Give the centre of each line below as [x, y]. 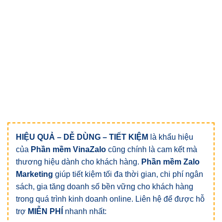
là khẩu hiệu [171, 137]
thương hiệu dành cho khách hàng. [79, 162]
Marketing [35, 174]
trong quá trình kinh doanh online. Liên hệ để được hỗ [110, 199]
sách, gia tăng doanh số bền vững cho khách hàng [105, 187]
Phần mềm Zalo [170, 162]
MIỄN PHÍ [45, 212]
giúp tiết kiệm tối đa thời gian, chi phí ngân [129, 174]
